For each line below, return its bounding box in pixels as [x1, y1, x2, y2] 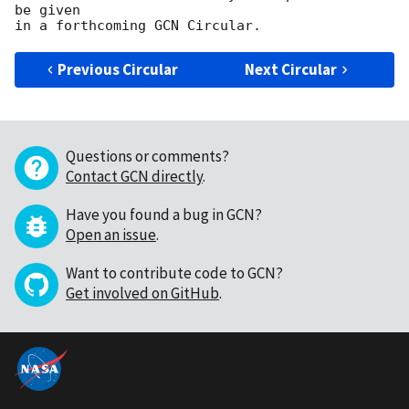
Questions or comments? [66, 145, 229, 166]
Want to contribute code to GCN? [66, 262, 283, 283]
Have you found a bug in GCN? [66, 204, 262, 225]
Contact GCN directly [66, 165, 203, 186]
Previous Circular [58, 58, 179, 79]
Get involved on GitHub [66, 282, 219, 303]
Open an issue [66, 224, 156, 245]
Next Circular [245, 58, 338, 79]
